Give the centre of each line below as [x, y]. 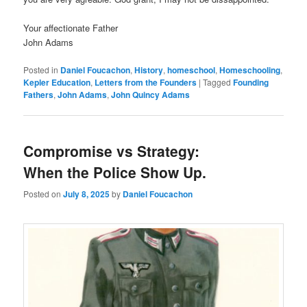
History [149, 70]
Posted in [41, 70]
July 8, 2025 [87, 194]
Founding [251, 83]
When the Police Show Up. [115, 172]
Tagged [217, 82]
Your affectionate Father [71, 28]
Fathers [39, 95]
